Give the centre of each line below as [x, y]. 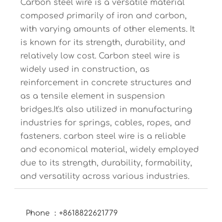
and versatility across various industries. [105, 177]
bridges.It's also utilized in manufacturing [106, 110]
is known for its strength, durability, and [103, 43]
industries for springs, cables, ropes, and [105, 123]
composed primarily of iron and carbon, [103, 16]
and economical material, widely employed [109, 150]
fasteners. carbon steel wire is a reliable [103, 137]
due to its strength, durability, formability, [106, 163]
